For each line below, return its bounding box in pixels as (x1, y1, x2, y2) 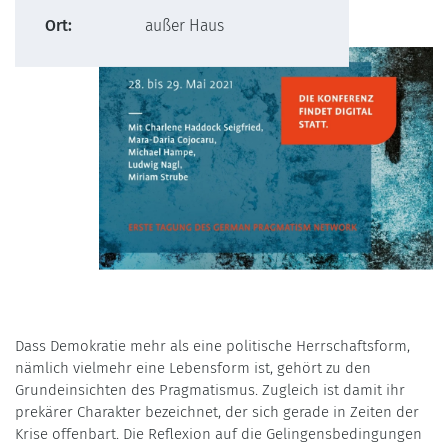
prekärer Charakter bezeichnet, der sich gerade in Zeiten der (15, 402, 419, 421)
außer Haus (145, 16, 224, 35)
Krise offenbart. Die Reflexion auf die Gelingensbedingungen (15, 424, 422, 443)
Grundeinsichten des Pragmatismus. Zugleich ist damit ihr (15, 380, 405, 399)
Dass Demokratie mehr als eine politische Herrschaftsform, (15, 336, 410, 355)
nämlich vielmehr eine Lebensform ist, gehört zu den (15, 358, 371, 377)
